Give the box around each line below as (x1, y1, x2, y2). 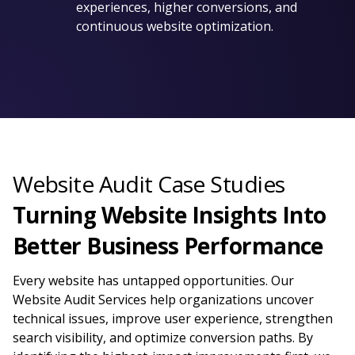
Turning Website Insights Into (13, 199, 326, 230)
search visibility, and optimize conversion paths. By (13, 328, 313, 346)
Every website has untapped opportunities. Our (13, 271, 294, 289)
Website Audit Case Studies (13, 168, 285, 199)
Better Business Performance (13, 230, 323, 261)
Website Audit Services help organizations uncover (13, 290, 314, 308)
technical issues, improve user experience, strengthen (13, 309, 333, 327)
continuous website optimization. (76, 17, 273, 35)
